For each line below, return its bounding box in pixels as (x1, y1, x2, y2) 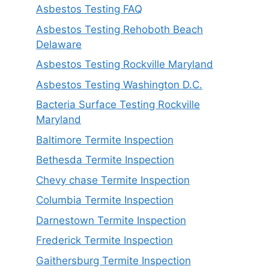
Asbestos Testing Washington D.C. (36, 78, 202, 91)
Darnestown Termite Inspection (36, 214, 186, 226)
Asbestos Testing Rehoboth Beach (36, 23, 203, 35)
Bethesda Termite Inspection (36, 154, 174, 166)
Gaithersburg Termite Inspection (36, 254, 191, 267)
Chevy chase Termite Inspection (36, 174, 190, 186)
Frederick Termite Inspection (36, 234, 173, 247)
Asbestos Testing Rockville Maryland (36, 58, 213, 71)
